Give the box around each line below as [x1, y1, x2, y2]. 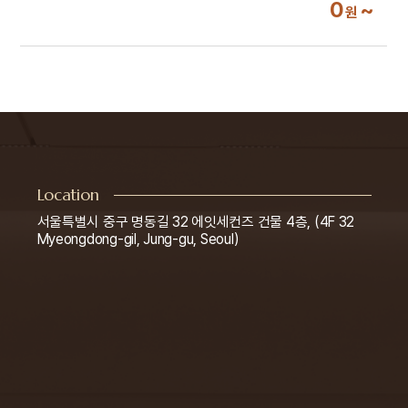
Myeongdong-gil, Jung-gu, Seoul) [36, 230, 240, 249]
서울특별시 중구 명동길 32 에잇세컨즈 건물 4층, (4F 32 [36, 213, 355, 231]
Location [36, 185, 99, 206]
